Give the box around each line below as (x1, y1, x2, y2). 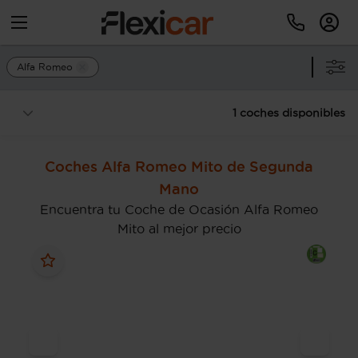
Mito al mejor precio (117, 221, 241, 236)
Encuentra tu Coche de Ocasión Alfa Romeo (40, 202, 318, 217)
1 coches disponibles (233, 106, 345, 119)
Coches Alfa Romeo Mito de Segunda (45, 158, 313, 174)
